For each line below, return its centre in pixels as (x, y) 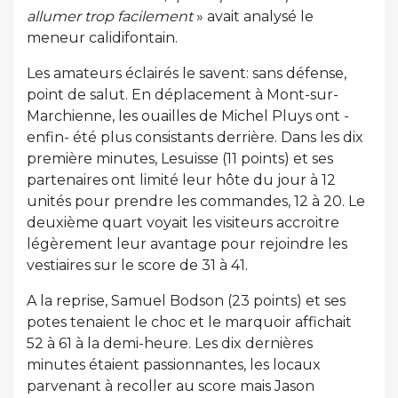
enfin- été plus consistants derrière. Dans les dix (195, 137)
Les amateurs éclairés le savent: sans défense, (187, 73)
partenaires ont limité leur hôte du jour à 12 (181, 180)
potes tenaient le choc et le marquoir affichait (189, 322)
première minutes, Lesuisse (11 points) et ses (180, 159)
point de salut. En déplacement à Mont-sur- (183, 95)
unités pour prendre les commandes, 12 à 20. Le (196, 201)
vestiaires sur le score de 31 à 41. (139, 265)
